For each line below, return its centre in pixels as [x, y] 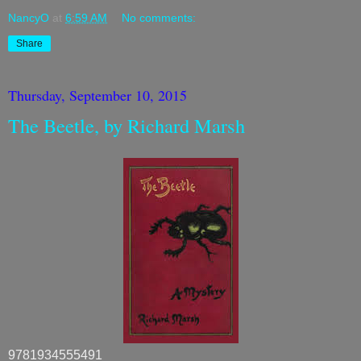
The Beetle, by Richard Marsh [127, 125]
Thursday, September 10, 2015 [98, 95]
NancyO [29, 18]
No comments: [159, 18]
